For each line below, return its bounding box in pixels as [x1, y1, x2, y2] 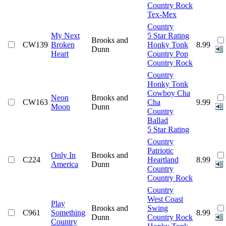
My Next [51, 31, 80, 40]
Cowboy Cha [147, 88, 190, 97]
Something [51, 208, 85, 217]
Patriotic [147, 146, 174, 155]
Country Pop [147, 49, 188, 58]
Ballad [147, 116, 168, 125]
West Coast [147, 194, 183, 203]
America [51, 159, 78, 168]
